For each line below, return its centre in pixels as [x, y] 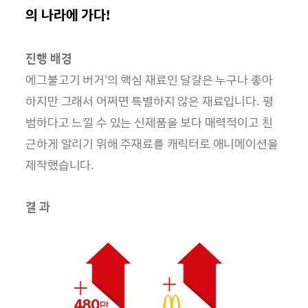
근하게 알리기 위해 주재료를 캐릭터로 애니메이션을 [152, 144]
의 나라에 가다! [68, 15]
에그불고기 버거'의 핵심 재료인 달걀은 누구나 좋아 [149, 80]
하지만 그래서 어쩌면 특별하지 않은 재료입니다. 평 [150, 101]
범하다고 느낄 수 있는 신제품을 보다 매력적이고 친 [149, 122]
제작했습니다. [60, 165]
